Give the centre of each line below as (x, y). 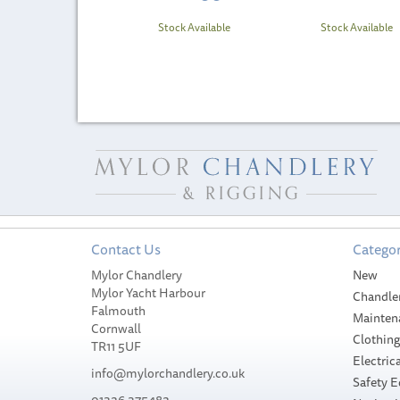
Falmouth (118, 311)
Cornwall (116, 329)
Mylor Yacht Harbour (148, 293)
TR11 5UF (116, 346)
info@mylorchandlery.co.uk (168, 373)
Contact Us (126, 249)
